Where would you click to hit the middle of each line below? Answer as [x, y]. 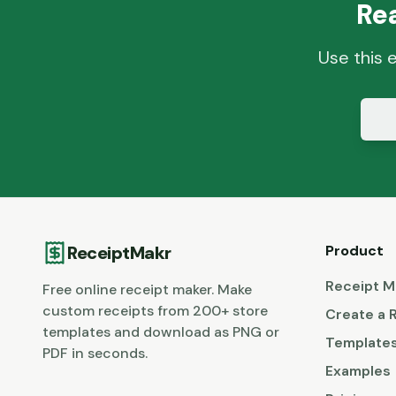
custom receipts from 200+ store [155, 311]
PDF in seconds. [95, 354]
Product [354, 251]
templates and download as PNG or [161, 332]
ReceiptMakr [119, 253]
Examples [358, 371]
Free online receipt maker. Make [147, 290]
